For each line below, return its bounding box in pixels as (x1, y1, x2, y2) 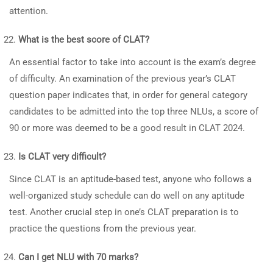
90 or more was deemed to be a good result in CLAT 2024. (9, 122, 245, 133)
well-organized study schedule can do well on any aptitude (9, 190, 244, 201)
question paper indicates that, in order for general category (9, 90, 247, 101)
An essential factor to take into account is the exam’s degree (9, 57, 256, 68)
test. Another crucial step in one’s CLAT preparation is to (9, 207, 239, 218)
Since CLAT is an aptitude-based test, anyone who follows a (9, 174, 252, 185)
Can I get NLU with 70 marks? (18, 252, 138, 263)
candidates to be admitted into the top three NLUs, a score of (9, 106, 258, 117)
